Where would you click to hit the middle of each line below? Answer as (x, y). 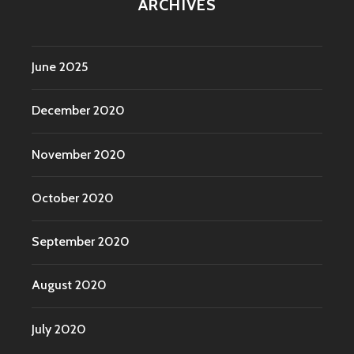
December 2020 (78, 111)
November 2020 (79, 154)
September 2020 (81, 242)
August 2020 (69, 285)
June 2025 (60, 67)
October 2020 (73, 198)
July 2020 (59, 329)
